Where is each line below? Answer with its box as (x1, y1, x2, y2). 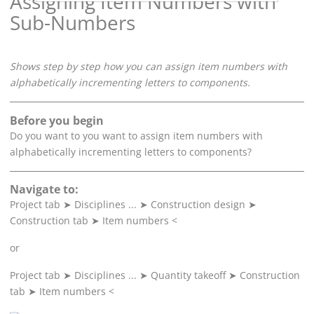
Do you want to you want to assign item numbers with (10, 128, 263, 142)
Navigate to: (10, 181, 78, 197)
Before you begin (10, 112, 104, 128)
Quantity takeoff (151, 268, 226, 282)
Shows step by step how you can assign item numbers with (10, 60, 287, 74)
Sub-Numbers (10, 9, 135, 36)
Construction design (151, 197, 245, 211)
